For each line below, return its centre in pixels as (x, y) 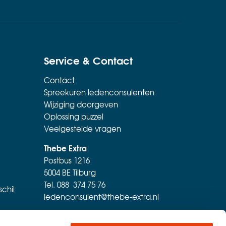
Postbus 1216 (67, 160)
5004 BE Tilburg (70, 172)
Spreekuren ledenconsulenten (99, 92)
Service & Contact (88, 60)
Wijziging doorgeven (81, 104)
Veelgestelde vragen (82, 128)
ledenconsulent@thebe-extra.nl (101, 196)
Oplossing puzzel (73, 116)
